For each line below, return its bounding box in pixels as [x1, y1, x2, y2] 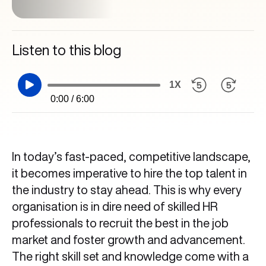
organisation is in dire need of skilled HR [12, 200, 217, 213]
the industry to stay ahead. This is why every [12, 183, 242, 196]
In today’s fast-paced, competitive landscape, [12, 150, 251, 163]
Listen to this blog [12, 43, 121, 57]
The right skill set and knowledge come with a [12, 250, 249, 262]
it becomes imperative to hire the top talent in [12, 167, 247, 179]
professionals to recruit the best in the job [12, 217, 229, 229]
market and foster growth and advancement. [12, 233, 245, 246]
